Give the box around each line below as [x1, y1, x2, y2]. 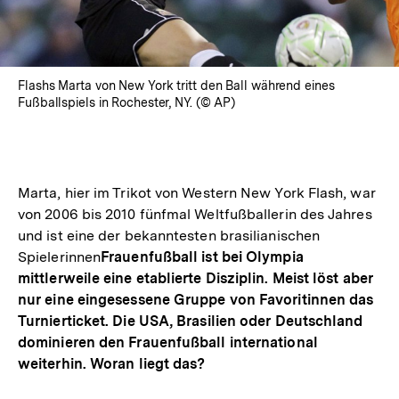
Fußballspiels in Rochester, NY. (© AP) [18, 95, 236, 110]
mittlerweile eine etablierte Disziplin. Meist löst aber [18, 270, 373, 288]
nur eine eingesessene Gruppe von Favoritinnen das [18, 291, 374, 309]
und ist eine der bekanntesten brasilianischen [18, 227, 321, 245]
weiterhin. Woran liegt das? [18, 355, 206, 373]
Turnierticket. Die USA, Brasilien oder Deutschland [18, 313, 363, 330]
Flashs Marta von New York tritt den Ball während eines [18, 78, 335, 94]
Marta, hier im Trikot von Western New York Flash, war [18, 184, 376, 202]
